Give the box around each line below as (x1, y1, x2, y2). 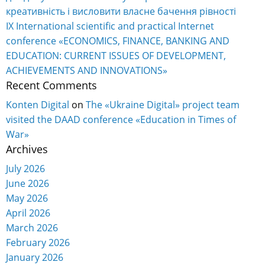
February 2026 (6, 235, 70, 249)
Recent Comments (6, 77, 97, 92)
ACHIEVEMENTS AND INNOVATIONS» (6, 63, 167, 77)
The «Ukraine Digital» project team (86, 98, 240, 111)
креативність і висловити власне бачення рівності (6, 4, 236, 18)
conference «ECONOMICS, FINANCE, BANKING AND (6, 34, 230, 47)
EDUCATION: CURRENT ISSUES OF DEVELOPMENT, (6, 49, 226, 62)
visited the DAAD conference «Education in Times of (6, 112, 236, 126)
